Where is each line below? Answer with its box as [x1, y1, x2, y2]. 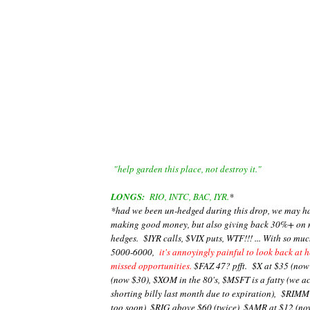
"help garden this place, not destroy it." [113, 162, 262, 175]
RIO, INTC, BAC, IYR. [145, 190, 229, 203]
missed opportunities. [111, 259, 192, 272]
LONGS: [111, 190, 145, 203]
